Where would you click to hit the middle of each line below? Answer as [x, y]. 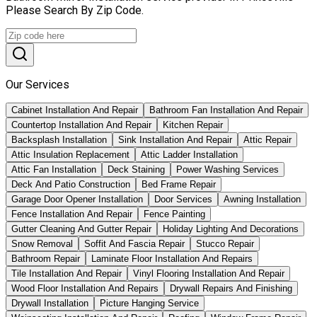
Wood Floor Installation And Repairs [85, 289]
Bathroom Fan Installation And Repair [226, 110]
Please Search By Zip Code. [75, 11]
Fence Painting [174, 214]
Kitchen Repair [193, 125]
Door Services [183, 200]
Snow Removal [42, 244]
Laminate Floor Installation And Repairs [172, 259]
